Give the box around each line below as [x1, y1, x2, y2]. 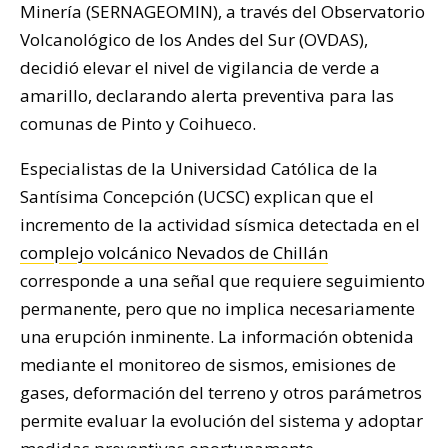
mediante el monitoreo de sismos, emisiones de [20, 353, 396, 377]
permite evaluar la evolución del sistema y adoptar [20, 409, 423, 433]
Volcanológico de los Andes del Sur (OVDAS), [20, 28, 368, 52]
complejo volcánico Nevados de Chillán [20, 241, 328, 265]
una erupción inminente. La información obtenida [20, 325, 414, 349]
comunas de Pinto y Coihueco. [20, 112, 256, 136]
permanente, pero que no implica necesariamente [20, 297, 415, 321]
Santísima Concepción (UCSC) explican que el [20, 185, 374, 209]
